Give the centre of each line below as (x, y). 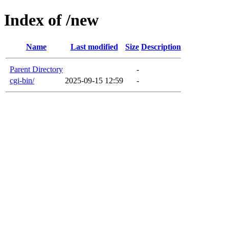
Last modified (94, 47)
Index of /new (51, 20)
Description (161, 47)
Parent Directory (36, 69)
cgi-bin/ (22, 80)
